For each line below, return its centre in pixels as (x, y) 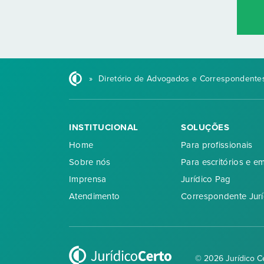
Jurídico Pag (206, 179)
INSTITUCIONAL (104, 128)
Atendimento (95, 197)
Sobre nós (90, 162)
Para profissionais (217, 145)
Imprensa (88, 179)
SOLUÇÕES (205, 128)
